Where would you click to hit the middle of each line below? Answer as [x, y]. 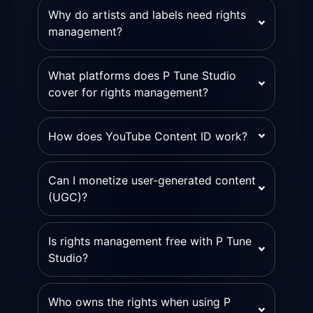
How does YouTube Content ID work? [148, 136]
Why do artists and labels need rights [147, 14]
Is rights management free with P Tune [150, 241]
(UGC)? [68, 197]
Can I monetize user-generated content [152, 180]
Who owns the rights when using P [139, 301]
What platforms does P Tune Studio [142, 75]
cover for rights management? [128, 92]
